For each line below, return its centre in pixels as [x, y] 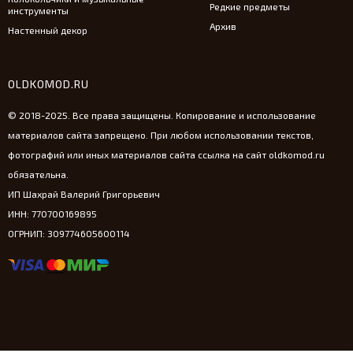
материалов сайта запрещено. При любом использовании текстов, [161, 134]
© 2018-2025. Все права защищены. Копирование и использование [162, 115]
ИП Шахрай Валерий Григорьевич [84, 193]
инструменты [38, 10]
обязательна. [38, 174]
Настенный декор [48, 30]
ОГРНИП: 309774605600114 [69, 233]
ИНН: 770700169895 [52, 213]
